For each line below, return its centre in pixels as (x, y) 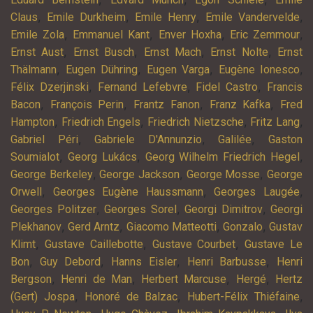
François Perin (87, 105)
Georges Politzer (53, 210)
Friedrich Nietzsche (196, 122)
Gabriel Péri (44, 140)
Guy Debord (70, 262)
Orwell (26, 192)
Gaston (286, 140)
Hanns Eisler (144, 262)
